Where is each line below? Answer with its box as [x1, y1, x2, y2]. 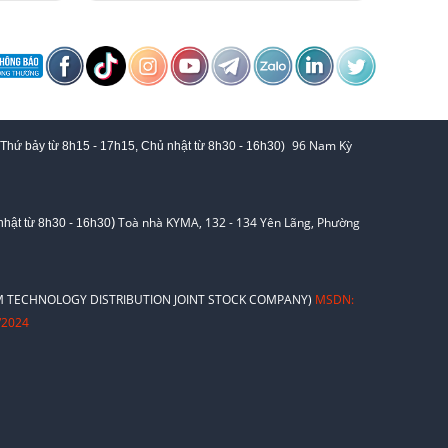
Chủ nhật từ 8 [141, 138, 215, 153]
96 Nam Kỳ [292, 136, 352, 154]
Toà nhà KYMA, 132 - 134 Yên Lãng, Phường [118, 213, 360, 231]
